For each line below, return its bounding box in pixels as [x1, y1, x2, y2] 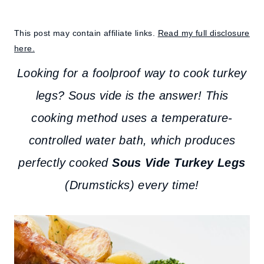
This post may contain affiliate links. [14, 28, 158, 38]
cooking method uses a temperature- [31, 111, 233, 124]
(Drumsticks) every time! [65, 179, 199, 192]
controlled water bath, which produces [28, 134, 236, 147]
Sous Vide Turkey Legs [112, 156, 246, 169]
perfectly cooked [18, 156, 113, 169]
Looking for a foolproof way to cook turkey [17, 67, 247, 80]
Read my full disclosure [157, 28, 250, 38]
